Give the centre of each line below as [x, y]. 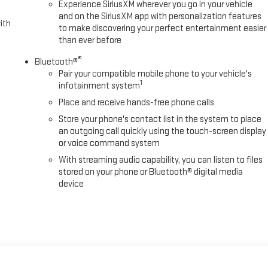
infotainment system [100, 86]
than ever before [90, 41]
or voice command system [109, 144]
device [71, 184]
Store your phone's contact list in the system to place [160, 120]
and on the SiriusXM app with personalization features [160, 17]
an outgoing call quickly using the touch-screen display [163, 132]
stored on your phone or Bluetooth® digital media [151, 172]
